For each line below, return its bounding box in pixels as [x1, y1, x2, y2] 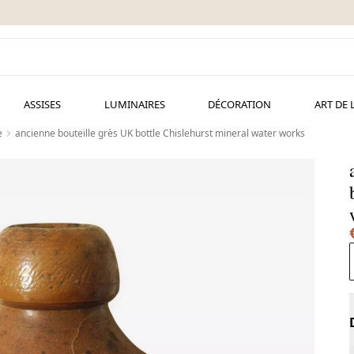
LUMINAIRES [104, 97, 165, 111]
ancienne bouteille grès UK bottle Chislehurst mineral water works [15, 126, 305, 140]
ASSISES [23, 97, 61, 111]
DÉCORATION [208, 97, 272, 111]
